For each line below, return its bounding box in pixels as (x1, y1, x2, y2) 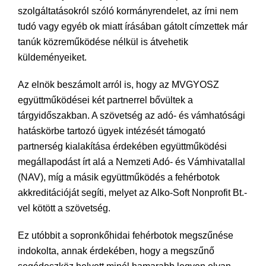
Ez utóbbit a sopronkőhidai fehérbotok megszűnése (18, 230, 233, 240)
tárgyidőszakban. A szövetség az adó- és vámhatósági (18, 110, 245, 121)
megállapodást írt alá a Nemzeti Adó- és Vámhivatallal (18, 157, 245, 167)
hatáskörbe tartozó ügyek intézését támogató (18, 126, 205, 136)
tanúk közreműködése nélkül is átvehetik (18, 37, 188, 47)
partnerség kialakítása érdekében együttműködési (18, 141, 227, 151)
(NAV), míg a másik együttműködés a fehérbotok (18, 172, 220, 182)
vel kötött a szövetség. (18, 203, 110, 213)
